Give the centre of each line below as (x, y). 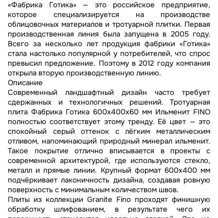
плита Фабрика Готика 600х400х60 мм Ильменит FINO (109, 112)
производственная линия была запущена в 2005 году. (109, 34)
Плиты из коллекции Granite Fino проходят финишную (109, 200)
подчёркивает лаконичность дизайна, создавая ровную (109, 180)
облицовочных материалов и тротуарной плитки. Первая (109, 25)
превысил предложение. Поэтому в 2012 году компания (109, 64)
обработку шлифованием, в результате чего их (109, 209)
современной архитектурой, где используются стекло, (109, 161)
